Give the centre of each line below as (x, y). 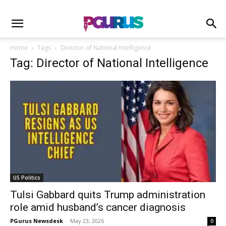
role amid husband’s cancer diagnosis (98, 208)
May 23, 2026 (87, 221)
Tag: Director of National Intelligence (109, 63)
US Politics (27, 178)
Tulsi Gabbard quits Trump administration (108, 195)
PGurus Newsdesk (37, 221)
